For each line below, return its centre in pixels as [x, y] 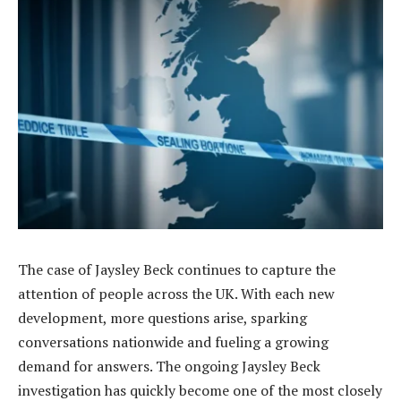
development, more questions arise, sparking [162, 317]
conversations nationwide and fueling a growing [173, 341]
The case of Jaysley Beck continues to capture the [177, 269]
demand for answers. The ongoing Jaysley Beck [169, 366]
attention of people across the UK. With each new [176, 293]
